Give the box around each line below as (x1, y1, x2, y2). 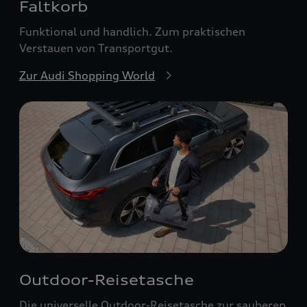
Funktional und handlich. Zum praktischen (19, 25, 245, 39)
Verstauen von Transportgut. (19, 41, 173, 56)
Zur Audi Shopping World (19, 69, 155, 83)
